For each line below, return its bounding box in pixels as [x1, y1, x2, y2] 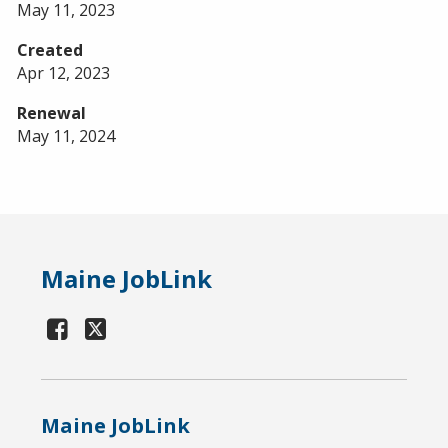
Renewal [17, 101, 86, 124]
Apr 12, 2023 [17, 61, 110, 84]
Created [17, 38, 83, 61]
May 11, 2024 [17, 124, 115, 147]
